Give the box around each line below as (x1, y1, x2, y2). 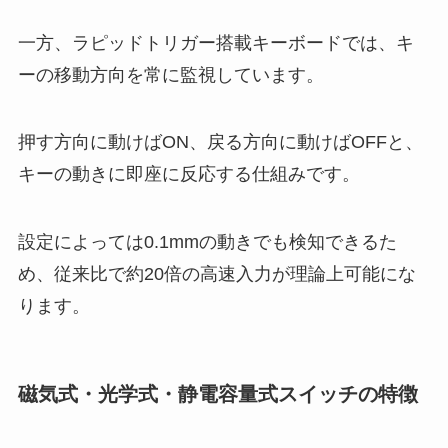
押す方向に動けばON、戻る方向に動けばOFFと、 (17, 132, 423, 153)
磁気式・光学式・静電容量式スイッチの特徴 (17, 383, 418, 406)
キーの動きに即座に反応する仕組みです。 (17, 164, 360, 185)
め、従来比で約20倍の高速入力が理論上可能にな (17, 264, 416, 285)
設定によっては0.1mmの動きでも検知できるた (17, 232, 397, 253)
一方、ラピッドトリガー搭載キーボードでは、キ (17, 32, 414, 53)
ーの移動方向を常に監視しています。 (17, 64, 324, 85)
